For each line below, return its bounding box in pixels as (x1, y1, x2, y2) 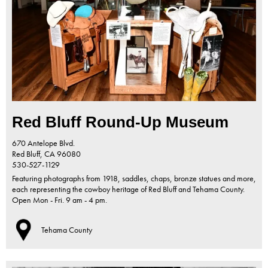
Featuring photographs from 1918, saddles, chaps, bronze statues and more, (12, 173, 256, 184)
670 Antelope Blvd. (12, 138, 75, 149)
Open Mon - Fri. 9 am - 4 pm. (12, 194, 107, 206)
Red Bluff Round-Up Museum (12, 113, 229, 132)
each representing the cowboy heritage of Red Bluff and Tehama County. (12, 184, 245, 195)
